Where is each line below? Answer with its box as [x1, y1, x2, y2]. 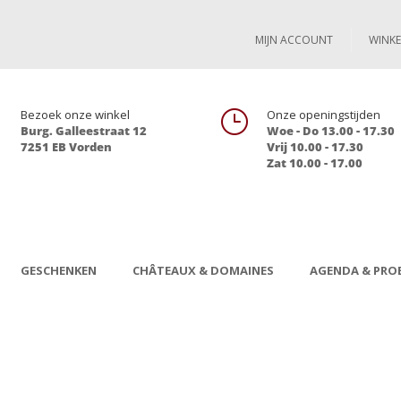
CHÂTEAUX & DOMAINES [132, 261, 275, 278]
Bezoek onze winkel [21, 107, 131, 123]
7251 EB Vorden [21, 139, 113, 155]
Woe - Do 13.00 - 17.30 [266, 123, 395, 139]
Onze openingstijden [266, 107, 380, 123]
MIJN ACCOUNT [254, 32, 333, 47]
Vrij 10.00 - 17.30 [266, 139, 363, 155]
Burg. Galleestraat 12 [21, 123, 148, 139]
